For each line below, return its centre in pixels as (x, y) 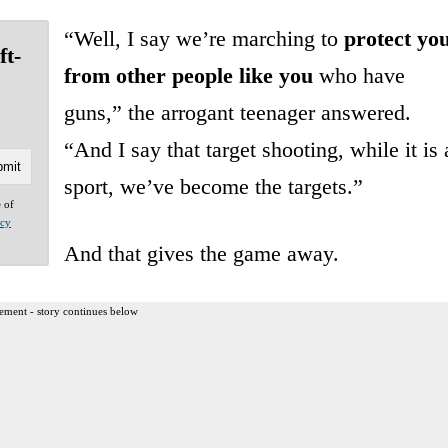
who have (358, 75)
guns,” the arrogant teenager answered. (237, 112)
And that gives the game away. (201, 253)
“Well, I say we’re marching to (203, 38)
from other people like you (188, 75)
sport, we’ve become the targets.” (213, 186)
